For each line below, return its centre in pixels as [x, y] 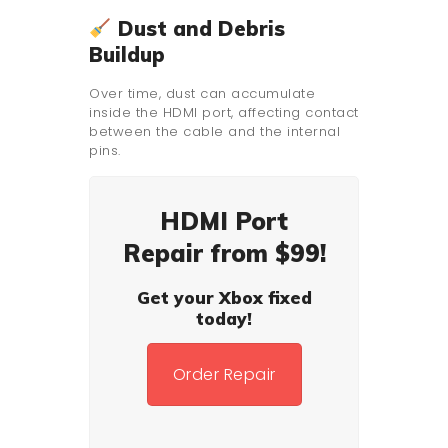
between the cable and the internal [214, 132]
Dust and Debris [198, 29]
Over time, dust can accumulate [202, 94]
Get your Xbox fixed [224, 298]
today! [224, 319]
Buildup [127, 55]
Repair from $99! [224, 253]
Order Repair [224, 375]
